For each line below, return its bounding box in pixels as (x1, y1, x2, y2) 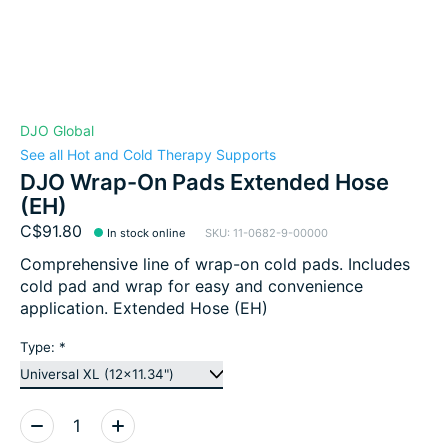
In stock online (107, 225, 186, 240)
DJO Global (20, 121, 94, 139)
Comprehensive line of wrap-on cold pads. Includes (20, 253, 410, 274)
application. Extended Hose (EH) (20, 297, 268, 318)
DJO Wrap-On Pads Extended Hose (20, 168, 389, 195)
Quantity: (20, 409, 88, 430)
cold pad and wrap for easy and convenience (20, 275, 363, 296)
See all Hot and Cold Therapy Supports (20, 145, 276, 163)
